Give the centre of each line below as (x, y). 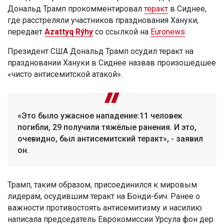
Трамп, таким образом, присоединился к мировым (102, 185)
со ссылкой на (123, 32)
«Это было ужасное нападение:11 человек (100, 116)
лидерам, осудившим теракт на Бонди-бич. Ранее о (104, 196)
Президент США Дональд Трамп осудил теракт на (100, 51)
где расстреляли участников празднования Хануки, (103, 20)
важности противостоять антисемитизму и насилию (105, 208)
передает (26, 32)
